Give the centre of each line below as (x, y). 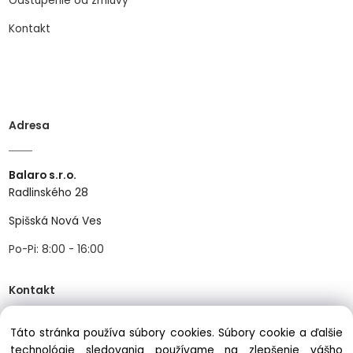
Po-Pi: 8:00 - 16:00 (57, 249)
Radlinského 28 (49, 193)
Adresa (30, 126)
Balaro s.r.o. (43, 176)
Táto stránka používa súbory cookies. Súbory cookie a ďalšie (176, 333)
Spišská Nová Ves (56, 221)
